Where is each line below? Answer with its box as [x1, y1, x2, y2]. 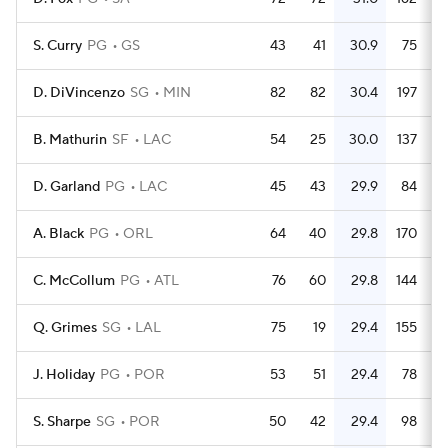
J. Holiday [33, 366, 95, 384]
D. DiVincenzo [33, 84, 125, 102]
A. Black [33, 225, 84, 243]
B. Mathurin [33, 131, 107, 149]
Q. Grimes [33, 319, 97, 337]
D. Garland [33, 178, 100, 196]
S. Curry [33, 37, 82, 55]
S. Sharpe [33, 413, 91, 431]
